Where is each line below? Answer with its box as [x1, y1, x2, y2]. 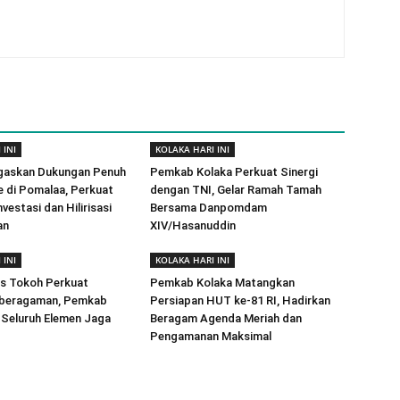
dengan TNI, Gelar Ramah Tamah [150, 183, 321, 196]
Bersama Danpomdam [150, 201, 267, 214]
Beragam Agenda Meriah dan [150, 312, 302, 325]
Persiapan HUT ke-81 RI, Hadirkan [150, 294, 330, 307]
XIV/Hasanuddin [150, 219, 236, 232]
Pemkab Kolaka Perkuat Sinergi [150, 165, 318, 179]
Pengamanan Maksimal [150, 329, 271, 343]
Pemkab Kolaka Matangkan [150, 276, 295, 289]
